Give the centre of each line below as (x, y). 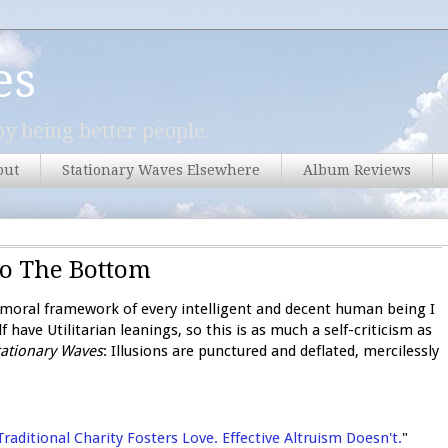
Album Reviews (357, 170)
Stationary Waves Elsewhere (161, 170)
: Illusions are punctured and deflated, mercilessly (271, 350)
